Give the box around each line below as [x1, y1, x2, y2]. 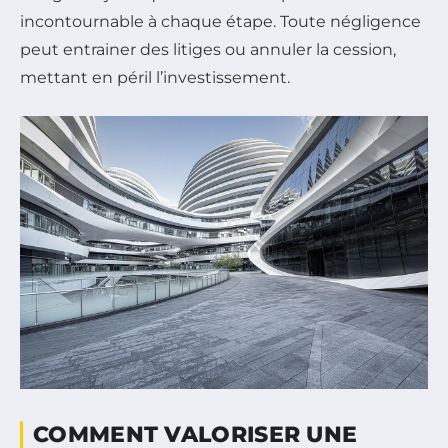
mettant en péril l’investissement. [20, 68, 290, 88]
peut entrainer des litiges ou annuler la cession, [20, 40, 396, 60]
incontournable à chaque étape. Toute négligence [20, 12, 421, 32]
